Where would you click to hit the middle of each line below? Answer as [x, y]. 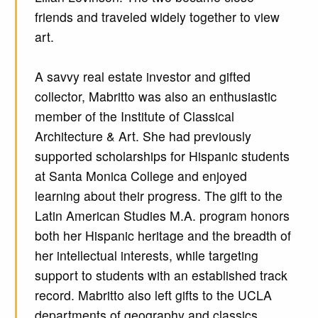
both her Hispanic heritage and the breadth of [163, 236]
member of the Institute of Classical [134, 116]
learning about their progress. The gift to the [158, 196]
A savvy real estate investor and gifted [142, 77]
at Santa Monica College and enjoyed [141, 176]
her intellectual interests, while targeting [146, 256]
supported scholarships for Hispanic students [162, 156]
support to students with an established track [161, 275]
